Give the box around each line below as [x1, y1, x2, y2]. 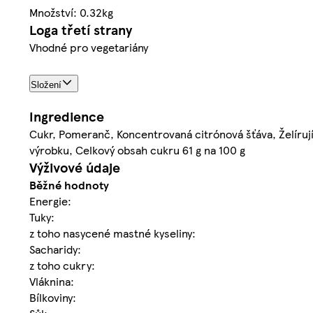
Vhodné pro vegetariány [29, 38, 148, 55]
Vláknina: [29, 272, 74, 289]
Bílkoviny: [29, 289, 76, 305]
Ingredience [29, 106, 104, 126]
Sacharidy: [29, 240, 81, 257]
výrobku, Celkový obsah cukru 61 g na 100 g [29, 141, 245, 158]
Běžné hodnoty [29, 176, 109, 193]
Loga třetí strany [29, 20, 132, 39]
